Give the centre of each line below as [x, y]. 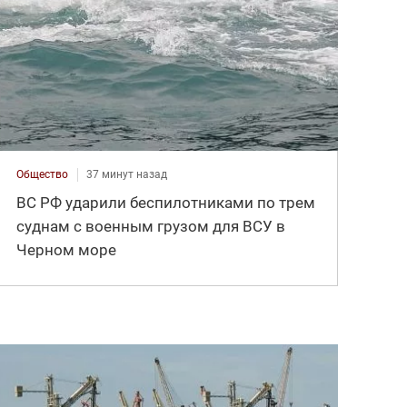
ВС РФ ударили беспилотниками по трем [166, 202]
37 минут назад [127, 174]
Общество [43, 174]
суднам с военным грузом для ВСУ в [151, 226]
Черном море [67, 249]
